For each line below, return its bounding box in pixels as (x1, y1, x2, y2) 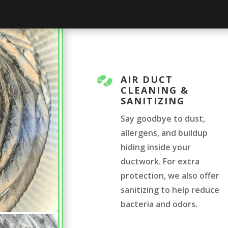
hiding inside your (121, 141, 191, 153)
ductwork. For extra (121, 156, 200, 167)
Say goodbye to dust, (121, 113, 206, 125)
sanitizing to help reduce (121, 184, 220, 196)
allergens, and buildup (121, 127, 208, 139)
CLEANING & (121, 84, 189, 97)
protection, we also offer (121, 170, 220, 182)
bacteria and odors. (121, 198, 198, 210)
